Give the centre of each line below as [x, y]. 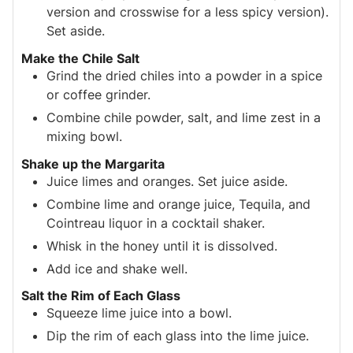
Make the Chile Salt [80, 58]
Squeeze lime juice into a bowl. [139, 313]
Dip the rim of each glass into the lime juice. [178, 336]
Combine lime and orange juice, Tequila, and [178, 204]
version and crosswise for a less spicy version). [188, 12]
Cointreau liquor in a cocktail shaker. [156, 223]
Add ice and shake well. [117, 268]
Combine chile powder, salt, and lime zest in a [184, 117]
